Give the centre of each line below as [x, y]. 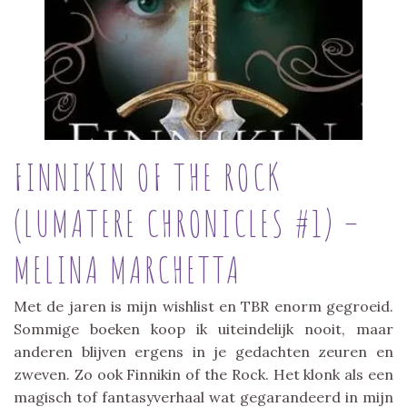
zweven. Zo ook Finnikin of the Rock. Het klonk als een [203, 374]
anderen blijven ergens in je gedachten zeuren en [203, 351]
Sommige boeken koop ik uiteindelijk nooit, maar [203, 328]
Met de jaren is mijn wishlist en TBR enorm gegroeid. [203, 306]
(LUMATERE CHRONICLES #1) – [187, 223]
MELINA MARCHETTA [128, 269]
